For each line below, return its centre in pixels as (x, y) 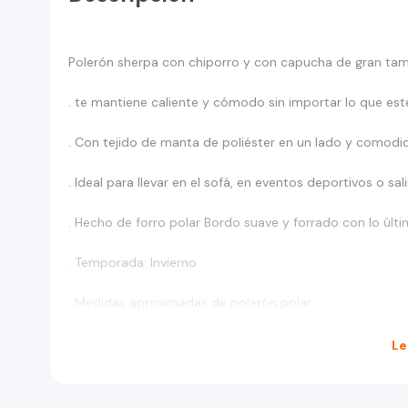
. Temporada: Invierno (133, 262)
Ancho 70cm (107, 382)
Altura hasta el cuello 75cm (150, 342)
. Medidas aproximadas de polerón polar (190, 302)
